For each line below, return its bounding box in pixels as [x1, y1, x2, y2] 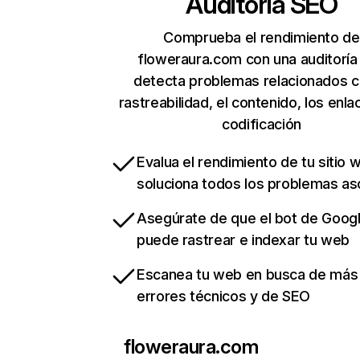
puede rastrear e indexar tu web [137, 231, 350, 249]
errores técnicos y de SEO [137, 288, 310, 305]
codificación [222, 116, 301, 133]
